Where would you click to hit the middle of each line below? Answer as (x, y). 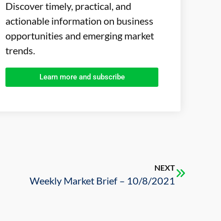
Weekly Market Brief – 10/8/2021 (102, 180)
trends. (20, 51)
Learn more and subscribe (82, 77)
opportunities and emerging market (80, 36)
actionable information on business (79, 21)
